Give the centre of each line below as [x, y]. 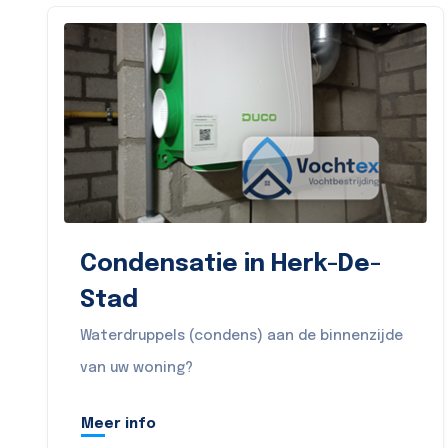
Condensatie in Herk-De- [230, 264]
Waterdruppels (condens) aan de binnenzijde [241, 336]
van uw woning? [136, 368]
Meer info [118, 423]
